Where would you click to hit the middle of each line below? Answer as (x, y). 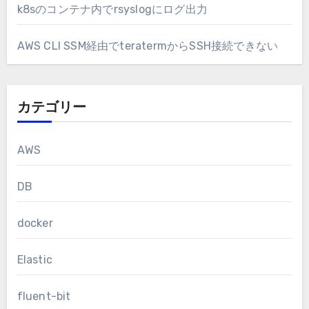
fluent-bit (44, 296)
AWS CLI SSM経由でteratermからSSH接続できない (148, 46)
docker (35, 223)
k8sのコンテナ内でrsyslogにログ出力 (112, 9)
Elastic (34, 259)
